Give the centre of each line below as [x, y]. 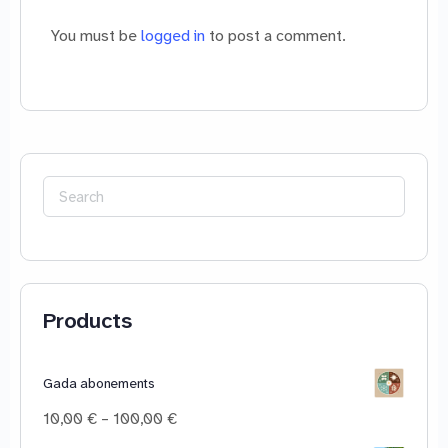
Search [74, 190]
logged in [173, 35]
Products [87, 321]
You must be [96, 35]
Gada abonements [99, 383]
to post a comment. [275, 35]
